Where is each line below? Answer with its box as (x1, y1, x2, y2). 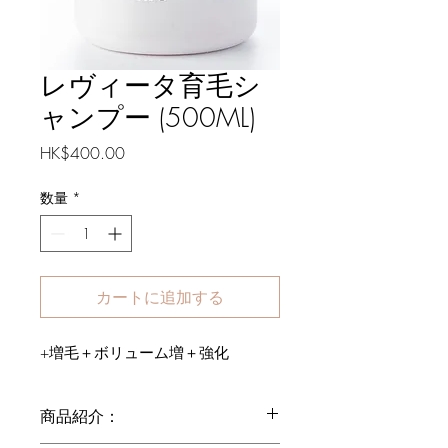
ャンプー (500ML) (40, 100, 255, 135)
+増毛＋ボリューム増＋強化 (40, 343, 229, 363)
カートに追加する (96, 286, 224, 308)
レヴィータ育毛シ (40, 68, 261, 103)
